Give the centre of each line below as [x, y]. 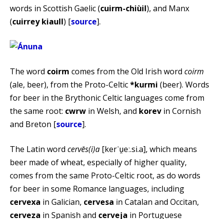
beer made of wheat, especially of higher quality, [98, 162]
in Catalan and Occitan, [156, 202]
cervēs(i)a [84, 149]
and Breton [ [33, 124]
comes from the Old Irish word [127, 71]
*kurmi [144, 84]
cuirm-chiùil [123, 8]
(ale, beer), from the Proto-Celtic [70, 84]
